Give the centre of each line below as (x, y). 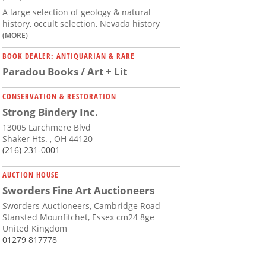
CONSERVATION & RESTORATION (59, 96)
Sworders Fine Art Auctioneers (78, 191)
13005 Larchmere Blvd (47, 128)
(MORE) (15, 35)
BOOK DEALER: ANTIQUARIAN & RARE (69, 56)
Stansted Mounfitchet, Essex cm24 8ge (78, 217)
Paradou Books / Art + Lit (65, 72)
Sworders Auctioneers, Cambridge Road (81, 206)
